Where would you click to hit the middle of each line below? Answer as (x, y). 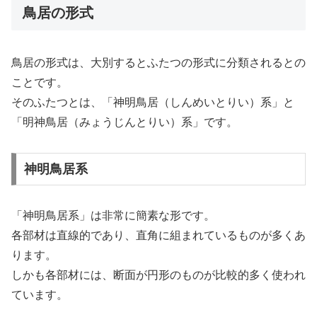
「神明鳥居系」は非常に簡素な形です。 (113, 215)
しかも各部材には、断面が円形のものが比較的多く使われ (158, 275)
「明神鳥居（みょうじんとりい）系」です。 (125, 122)
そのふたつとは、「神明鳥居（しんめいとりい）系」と (153, 103)
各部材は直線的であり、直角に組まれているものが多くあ (158, 235)
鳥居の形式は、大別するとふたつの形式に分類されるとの (158, 63)
